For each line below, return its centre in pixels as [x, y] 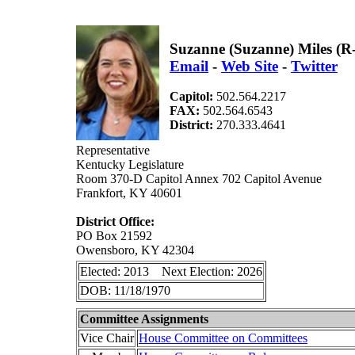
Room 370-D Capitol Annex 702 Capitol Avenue [199, 179]
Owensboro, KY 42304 [135, 250]
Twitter [314, 66]
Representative [113, 150]
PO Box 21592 [114, 236]
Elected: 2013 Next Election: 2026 [171, 271]
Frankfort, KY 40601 [129, 193]
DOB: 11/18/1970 [125, 290]
